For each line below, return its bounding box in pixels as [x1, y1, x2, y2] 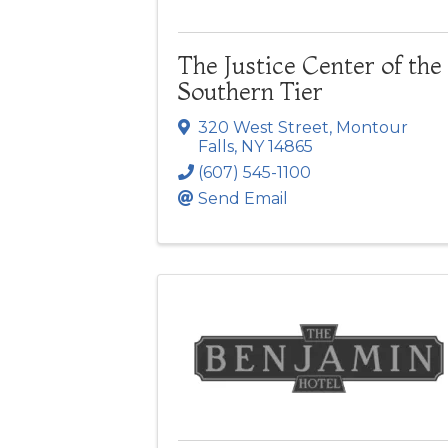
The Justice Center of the [178, 50, 442, 80]
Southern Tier [178, 76, 323, 106]
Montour [336, 117, 408, 137]
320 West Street [198, 117, 329, 137]
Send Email [198, 188, 288, 208]
